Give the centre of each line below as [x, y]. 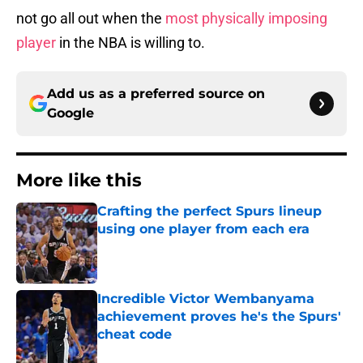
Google [70, 113]
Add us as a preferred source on [156, 94]
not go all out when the [91, 19]
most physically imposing [246, 19]
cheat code [135, 335]
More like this [79, 181]
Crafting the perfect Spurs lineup [209, 211]
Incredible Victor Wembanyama [206, 299]
